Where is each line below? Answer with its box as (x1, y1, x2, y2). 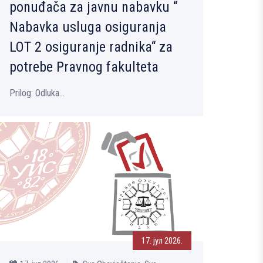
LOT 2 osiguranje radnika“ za (9, 39, 173, 56)
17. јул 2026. (141, 235, 183, 246)
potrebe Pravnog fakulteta (9, 59, 159, 76)
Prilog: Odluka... (9, 87, 65, 99)
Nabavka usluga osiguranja (9, 19, 166, 36)
